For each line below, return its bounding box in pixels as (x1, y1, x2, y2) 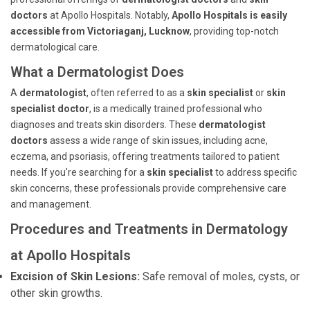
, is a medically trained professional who (89, 103, 262, 114)
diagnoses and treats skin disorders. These (10, 119, 199, 130)
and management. (10, 199, 91, 210)
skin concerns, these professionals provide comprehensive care (10, 183, 286, 194)
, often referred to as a (86, 87, 187, 98)
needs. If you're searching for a (10, 167, 147, 178)
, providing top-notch (190, 26, 279, 37)
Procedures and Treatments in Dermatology (10, 221, 288, 237)
